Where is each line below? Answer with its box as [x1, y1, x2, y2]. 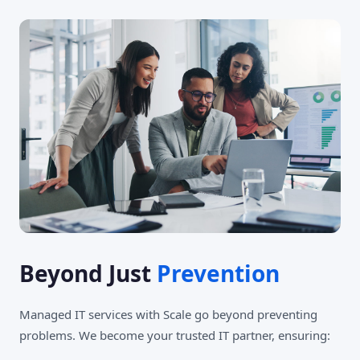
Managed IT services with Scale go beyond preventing [19, 306, 317, 323]
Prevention [157, 258, 280, 289]
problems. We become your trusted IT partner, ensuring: [19, 327, 330, 344]
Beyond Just [19, 258, 157, 289]
